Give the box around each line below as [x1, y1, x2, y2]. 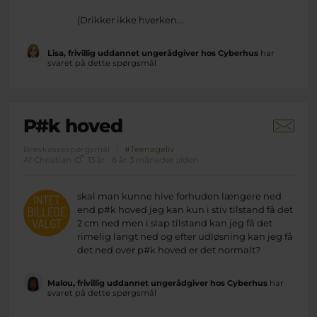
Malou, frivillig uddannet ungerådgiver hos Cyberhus [47, 277, 267, 288]
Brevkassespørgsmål [23, 144, 110, 154]
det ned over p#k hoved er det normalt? [77, 243, 261, 255]
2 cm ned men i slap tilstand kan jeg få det [77, 217, 273, 229]
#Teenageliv [124, 144, 174, 154]
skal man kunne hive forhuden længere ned [77, 190, 282, 202]
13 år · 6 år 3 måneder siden [85, 154, 199, 165]
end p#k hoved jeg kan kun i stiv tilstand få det [77, 203, 294, 215]
